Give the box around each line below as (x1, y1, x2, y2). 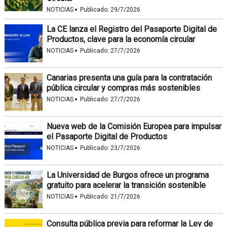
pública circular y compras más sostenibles (46, 83, 200, 93)
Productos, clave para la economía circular (46, 34, 195, 44)
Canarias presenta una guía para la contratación (46, 72, 212, 83)
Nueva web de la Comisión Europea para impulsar (46, 121, 221, 131)
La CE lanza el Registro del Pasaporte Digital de (46, 24, 217, 34)
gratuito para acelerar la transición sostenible (46, 180, 206, 190)
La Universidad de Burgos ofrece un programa (46, 170, 209, 180)
